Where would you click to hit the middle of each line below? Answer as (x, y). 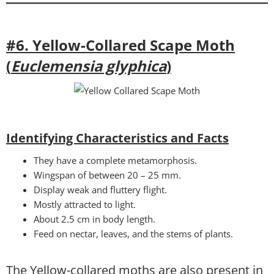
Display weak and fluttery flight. (100, 189)
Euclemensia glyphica (89, 65)
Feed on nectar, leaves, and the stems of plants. (133, 233)
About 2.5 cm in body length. (94, 219)
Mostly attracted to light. (85, 204)
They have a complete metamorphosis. (115, 160)
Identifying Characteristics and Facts (117, 138)
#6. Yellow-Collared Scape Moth (120, 45)
